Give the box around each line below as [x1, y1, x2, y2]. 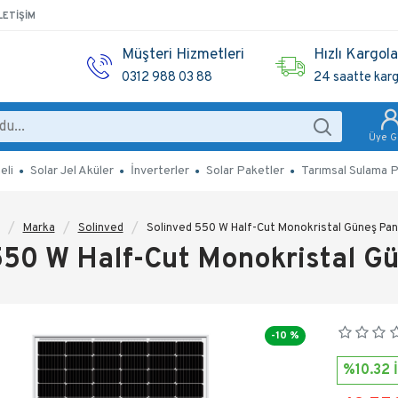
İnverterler [130, 163, 189, 179]
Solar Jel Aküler [29, 163, 114, 179]
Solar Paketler [205, 163, 284, 179]
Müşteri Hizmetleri [122, 45, 244, 65]
